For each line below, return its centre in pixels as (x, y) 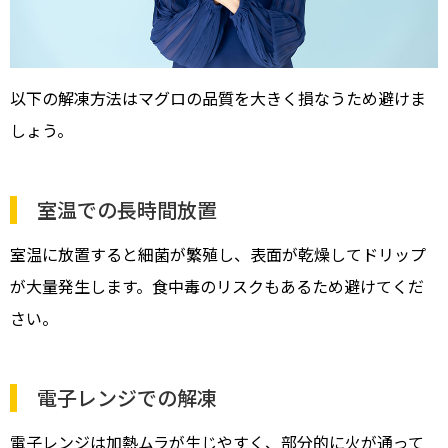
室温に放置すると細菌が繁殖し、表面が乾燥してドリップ (218, 253)
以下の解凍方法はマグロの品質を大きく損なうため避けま (218, 97)
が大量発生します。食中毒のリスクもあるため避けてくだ (217, 285)
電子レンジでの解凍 (127, 397)
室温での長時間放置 (127, 209)
